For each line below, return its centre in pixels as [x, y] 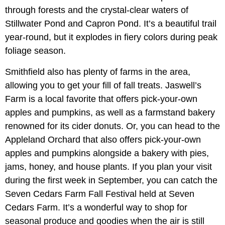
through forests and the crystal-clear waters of [97, 10]
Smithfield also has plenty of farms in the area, [98, 72]
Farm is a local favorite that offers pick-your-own [101, 99]
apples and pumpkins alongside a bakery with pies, [107, 153]
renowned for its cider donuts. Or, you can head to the [113, 126]
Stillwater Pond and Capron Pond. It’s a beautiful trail [111, 23]
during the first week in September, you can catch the [111, 180]
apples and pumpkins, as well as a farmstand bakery [110, 112]
